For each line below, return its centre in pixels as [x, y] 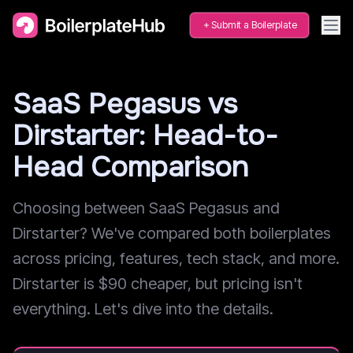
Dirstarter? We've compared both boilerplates [172, 233]
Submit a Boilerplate [254, 25]
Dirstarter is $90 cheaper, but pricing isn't [158, 284]
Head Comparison [130, 167]
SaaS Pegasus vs [125, 104]
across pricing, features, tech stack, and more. [176, 258]
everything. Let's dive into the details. [143, 309]
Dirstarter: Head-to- [145, 136]
